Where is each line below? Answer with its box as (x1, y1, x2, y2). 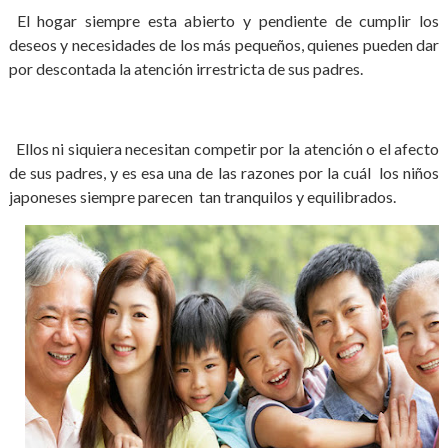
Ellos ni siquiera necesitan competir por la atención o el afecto (8, 139, 440, 158)
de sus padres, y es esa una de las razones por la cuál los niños (8, 163, 440, 182)
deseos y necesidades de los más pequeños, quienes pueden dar (8, 35, 440, 54)
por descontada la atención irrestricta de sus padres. (8, 59, 366, 78)
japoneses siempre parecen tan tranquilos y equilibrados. (8, 187, 396, 206)
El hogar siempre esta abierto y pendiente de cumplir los (8, 11, 440, 30)
